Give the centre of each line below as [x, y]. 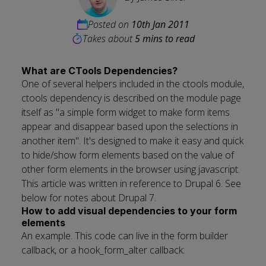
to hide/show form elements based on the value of [128, 155]
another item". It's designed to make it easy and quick [132, 141]
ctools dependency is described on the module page [131, 98]
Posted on [109, 24]
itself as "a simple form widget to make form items [126, 112]
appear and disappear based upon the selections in [130, 126]
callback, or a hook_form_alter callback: [103, 250]
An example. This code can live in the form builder [125, 236]
